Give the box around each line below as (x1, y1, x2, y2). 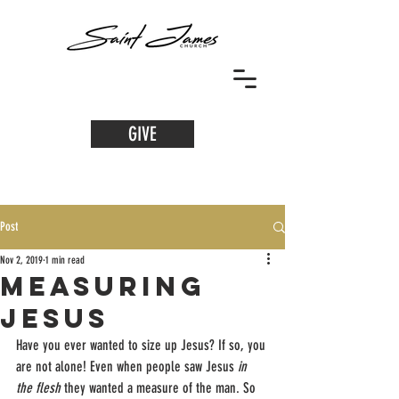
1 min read (45, 254, 85, 266)
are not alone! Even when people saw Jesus (16, 358, 238, 375)
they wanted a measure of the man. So (64, 379, 259, 396)
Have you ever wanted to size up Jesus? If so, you (16, 337, 269, 354)
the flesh (16, 379, 64, 396)
